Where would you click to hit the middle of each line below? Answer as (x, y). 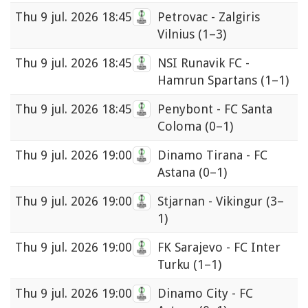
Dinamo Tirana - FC (212, 155)
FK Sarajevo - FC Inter (219, 247)
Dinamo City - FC (205, 294)
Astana (178, 173)
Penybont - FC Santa (215, 109)
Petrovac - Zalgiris (209, 17)
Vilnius (178, 34)
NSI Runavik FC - (203, 63)
